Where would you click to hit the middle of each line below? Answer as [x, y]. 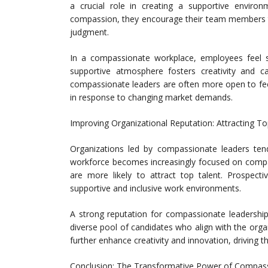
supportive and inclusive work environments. [156, 188]
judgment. [89, 32]
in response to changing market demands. [151, 98]
